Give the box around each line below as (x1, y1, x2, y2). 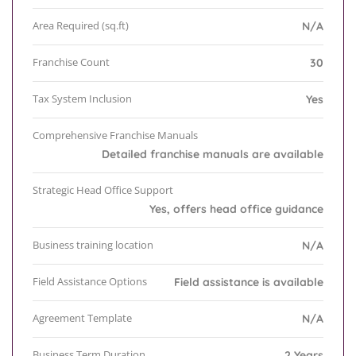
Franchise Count (33, 55, 110, 70)
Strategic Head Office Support (33, 183, 173, 198)
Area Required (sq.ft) (33, 18, 129, 33)
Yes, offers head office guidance (149, 202, 323, 217)
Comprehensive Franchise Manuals (33, 128, 198, 143)
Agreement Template (33, 311, 132, 326)
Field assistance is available (174, 275, 323, 290)
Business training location (33, 238, 153, 253)
